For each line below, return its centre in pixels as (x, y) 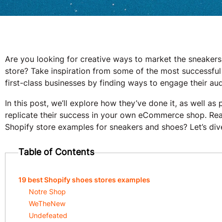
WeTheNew (47, 203)
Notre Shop (47, 192)
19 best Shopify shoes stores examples (84, 180)
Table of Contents (56, 152)
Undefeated (48, 215)
